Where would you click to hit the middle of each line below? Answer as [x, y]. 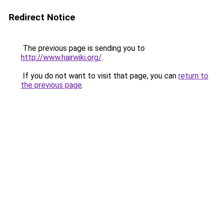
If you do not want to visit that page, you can [100, 76]
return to [193, 76]
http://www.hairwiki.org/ [61, 57]
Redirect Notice [42, 17]
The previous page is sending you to [83, 48]
